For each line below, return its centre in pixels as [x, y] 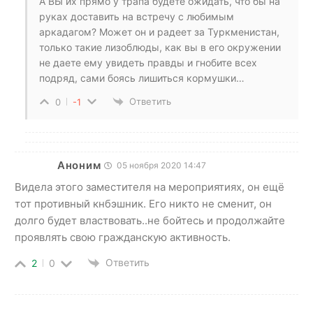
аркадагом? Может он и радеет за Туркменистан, [159, 31]
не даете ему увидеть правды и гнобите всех [148, 62]
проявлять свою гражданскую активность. [123, 237]
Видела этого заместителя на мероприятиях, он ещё [150, 187]
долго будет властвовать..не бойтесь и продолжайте [150, 220]
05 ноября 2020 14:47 [161, 165]
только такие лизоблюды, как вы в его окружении [160, 47]
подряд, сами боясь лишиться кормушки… [142, 78]
